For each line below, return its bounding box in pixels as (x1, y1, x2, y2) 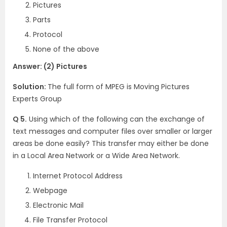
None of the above (33, 44, 99, 54)
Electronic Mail (33, 200, 84, 210)
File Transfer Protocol (33, 214, 107, 225)
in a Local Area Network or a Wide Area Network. (13, 150, 180, 161)
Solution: (13, 81, 48, 92)
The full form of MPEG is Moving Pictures (48, 81, 190, 92)
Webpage (33, 185, 67, 196)
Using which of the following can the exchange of (27, 113, 205, 124)
